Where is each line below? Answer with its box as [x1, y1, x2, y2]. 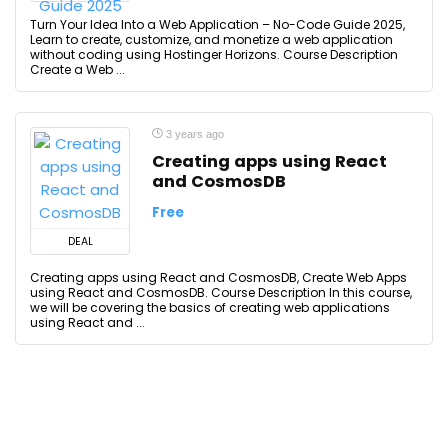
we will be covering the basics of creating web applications [30, 299, 390, 316]
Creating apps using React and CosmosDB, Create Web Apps [30, 269, 407, 286]
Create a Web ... [30, 61, 125, 78]
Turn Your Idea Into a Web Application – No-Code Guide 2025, [30, 16, 405, 33]
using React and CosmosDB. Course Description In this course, [30, 284, 412, 301]
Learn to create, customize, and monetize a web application [30, 31, 393, 48]
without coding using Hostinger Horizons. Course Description [30, 46, 398, 63]
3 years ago [163, 128, 224, 140]
